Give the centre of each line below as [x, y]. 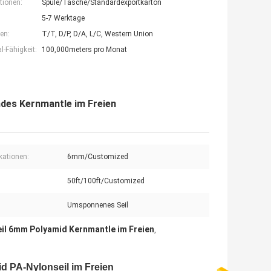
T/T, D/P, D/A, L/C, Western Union [97, 34]
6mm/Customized [98, 157]
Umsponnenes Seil [98, 205]
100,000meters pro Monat [84, 50]
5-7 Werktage [63, 18]
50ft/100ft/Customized [106, 181]
